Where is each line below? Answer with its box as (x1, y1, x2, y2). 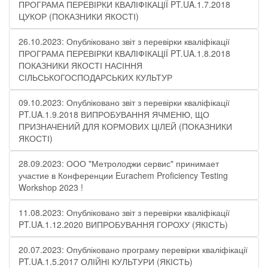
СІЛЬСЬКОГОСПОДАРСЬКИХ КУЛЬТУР (19, 71, 172, 83)
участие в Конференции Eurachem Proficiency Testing (19, 169, 228, 181)
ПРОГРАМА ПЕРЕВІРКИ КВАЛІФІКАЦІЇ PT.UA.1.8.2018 (19, 47, 230, 59)
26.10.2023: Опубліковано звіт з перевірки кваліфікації (19, 35, 230, 47)
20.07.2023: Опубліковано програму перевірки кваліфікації (19, 243, 248, 255)
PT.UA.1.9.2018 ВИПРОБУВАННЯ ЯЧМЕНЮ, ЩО (19, 108, 209, 120)
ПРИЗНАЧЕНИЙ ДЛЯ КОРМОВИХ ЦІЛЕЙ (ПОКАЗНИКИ (19, 120, 232, 132)
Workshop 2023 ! (19, 181, 83, 193)
